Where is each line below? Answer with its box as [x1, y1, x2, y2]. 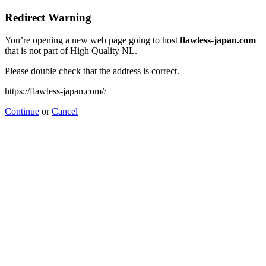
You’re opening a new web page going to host [5, 35, 180, 46]
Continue [5, 106, 39, 117]
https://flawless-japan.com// [5, 86, 106, 97]
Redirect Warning [5, 11, 91, 24]
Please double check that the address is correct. [5, 66, 179, 77]
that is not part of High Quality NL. [5, 46, 137, 56]
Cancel [52, 106, 78, 117]
